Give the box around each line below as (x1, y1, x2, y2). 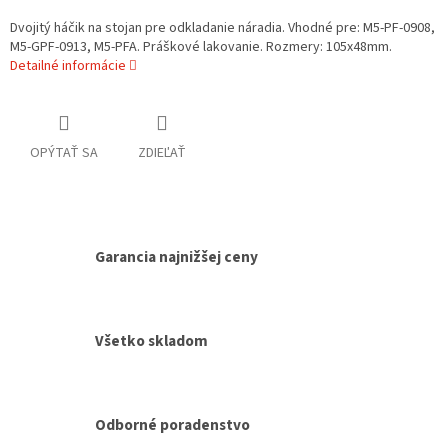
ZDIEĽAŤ (138, 143, 186, 164)
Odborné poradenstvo (95, 413, 250, 436)
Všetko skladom (95, 329, 208, 352)
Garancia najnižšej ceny (95, 246, 258, 269)
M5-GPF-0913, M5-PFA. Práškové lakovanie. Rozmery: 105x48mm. (10, 37, 392, 58)
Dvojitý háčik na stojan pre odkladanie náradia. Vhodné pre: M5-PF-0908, (10, 18, 435, 39)
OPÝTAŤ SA (30, 143, 98, 164)
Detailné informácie (10, 56, 126, 77)
